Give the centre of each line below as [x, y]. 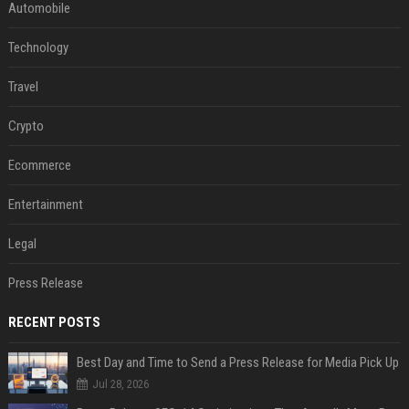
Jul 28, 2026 [120, 383]
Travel [23, 86]
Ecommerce [39, 165]
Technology [38, 47]
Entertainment [45, 204]
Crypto [26, 126]
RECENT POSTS [54, 322]
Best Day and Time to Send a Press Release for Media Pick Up [237, 362]
